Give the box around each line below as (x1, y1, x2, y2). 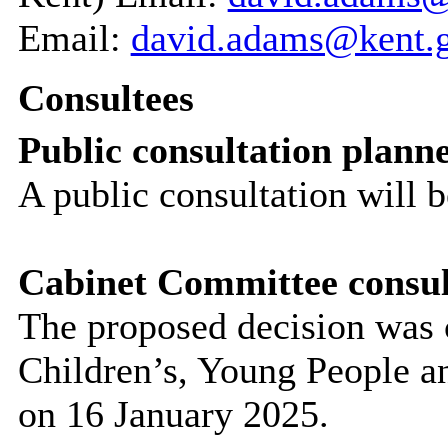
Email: (17, 16, 131, 59)
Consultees (17, 76, 194, 119)
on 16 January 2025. (17, 392, 329, 435)
